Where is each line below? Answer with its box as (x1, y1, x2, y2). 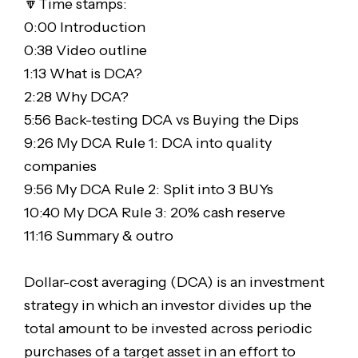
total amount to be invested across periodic (23, 319, 312, 337)
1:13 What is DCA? (23, 64, 142, 82)
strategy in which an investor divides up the (23, 296, 312, 314)
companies (23, 157, 97, 175)
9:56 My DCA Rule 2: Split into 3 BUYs (23, 180, 273, 198)
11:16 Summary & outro (23, 226, 173, 245)
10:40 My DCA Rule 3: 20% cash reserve (23, 203, 285, 221)
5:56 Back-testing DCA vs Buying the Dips (23, 110, 299, 129)
